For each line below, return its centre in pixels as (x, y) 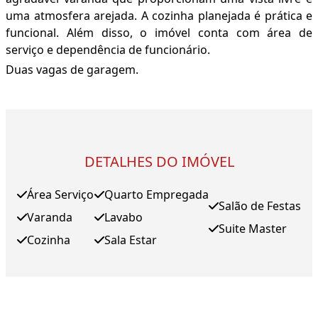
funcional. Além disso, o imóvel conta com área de (159, 33)
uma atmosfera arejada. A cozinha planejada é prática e (159, 16)
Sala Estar (130, 240)
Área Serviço (60, 195)
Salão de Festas (260, 206)
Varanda (50, 218)
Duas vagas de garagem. (72, 70)
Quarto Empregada (156, 195)
